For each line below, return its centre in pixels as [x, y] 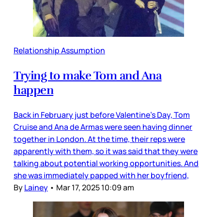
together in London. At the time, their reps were [99, 139]
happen [34, 90]
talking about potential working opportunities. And [106, 163]
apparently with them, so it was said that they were [106, 151]
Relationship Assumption [59, 50]
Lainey [36, 187]
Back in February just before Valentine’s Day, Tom [102, 115]
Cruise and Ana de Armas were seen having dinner [103, 127]
